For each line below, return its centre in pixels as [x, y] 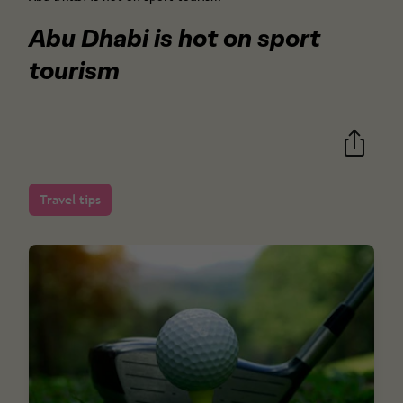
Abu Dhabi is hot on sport [175, 38]
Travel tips [70, 200]
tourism [74, 70]
